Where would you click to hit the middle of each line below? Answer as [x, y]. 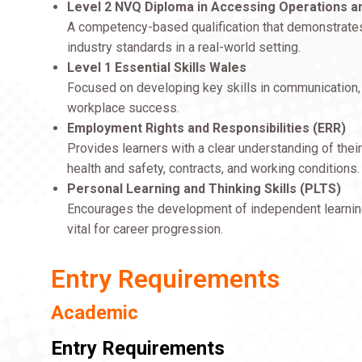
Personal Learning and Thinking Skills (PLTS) [204, 189]
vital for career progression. [145, 229]
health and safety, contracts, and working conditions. [214, 168]
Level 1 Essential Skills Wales [157, 67]
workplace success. [124, 108]
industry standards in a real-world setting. [184, 47]
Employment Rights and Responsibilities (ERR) [207, 128]
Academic [95, 313]
